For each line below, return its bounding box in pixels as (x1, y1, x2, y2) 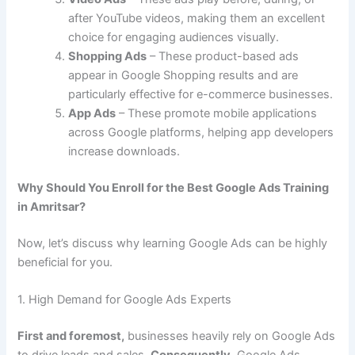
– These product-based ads (147, 48, 300, 63)
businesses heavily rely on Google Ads (124, 328, 336, 343)
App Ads (68, 105, 116, 120)
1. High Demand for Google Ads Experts (17, 292, 232, 307)
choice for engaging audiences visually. (68, 29, 280, 44)
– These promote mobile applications (116, 105, 318, 120)
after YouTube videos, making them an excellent (68, 10, 326, 25)
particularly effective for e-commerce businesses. (68, 86, 334, 101)
